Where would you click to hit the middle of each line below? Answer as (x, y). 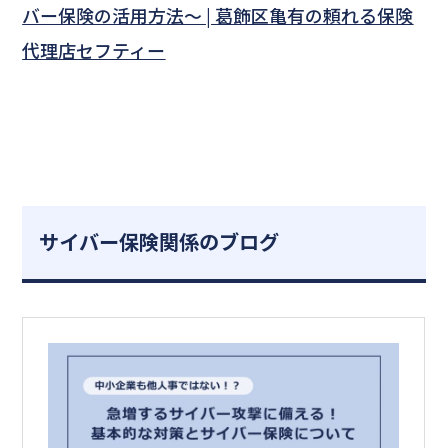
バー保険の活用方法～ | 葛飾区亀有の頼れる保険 (218, 15)
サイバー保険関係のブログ (159, 242)
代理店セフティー (94, 50)
